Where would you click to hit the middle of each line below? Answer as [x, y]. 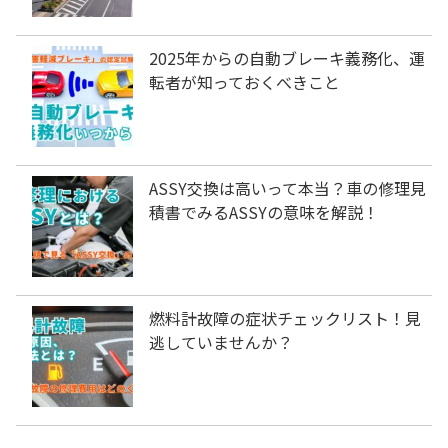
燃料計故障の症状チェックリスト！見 [285, 318]
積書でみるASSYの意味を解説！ [264, 212]
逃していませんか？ [221, 342]
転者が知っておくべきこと [244, 82]
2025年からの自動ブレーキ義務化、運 [287, 58]
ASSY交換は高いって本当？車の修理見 [287, 188]
